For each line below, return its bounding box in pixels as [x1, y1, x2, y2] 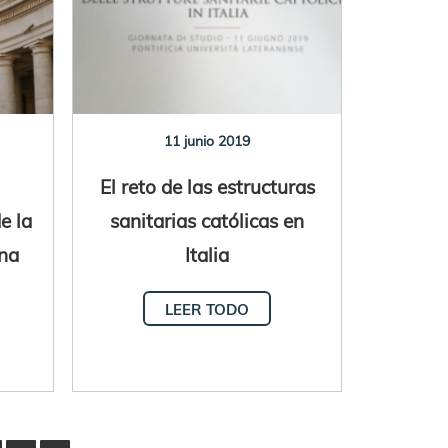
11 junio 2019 [164, 131, 251, 150]
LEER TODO [165, 299, 250, 319]
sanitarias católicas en [110, 207, 305, 233]
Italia [185, 241, 230, 267]
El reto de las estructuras [99, 173, 315, 199]
